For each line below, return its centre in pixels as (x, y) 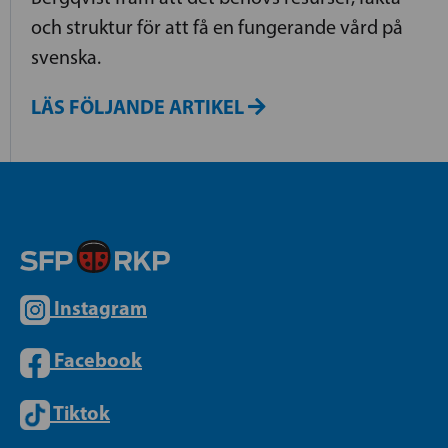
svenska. (66, 56)
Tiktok (81, 412)
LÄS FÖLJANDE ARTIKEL (139, 106)
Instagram (100, 308)
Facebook (98, 360)
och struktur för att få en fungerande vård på (217, 26)
